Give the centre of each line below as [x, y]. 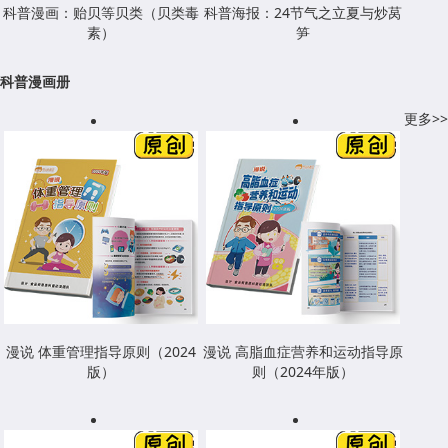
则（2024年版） [303, 372]
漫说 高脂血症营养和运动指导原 [303, 352]
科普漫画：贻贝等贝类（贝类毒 [101, 12]
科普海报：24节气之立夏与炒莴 [303, 12]
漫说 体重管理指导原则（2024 [101, 352]
